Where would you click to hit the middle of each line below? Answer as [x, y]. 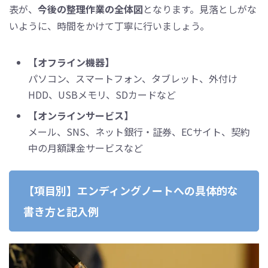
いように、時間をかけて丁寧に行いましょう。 [109, 25]
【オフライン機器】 [71, 62]
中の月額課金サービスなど [86, 147]
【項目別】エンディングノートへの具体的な [131, 190]
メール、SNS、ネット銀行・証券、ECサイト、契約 [139, 131]
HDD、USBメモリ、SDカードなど [102, 94]
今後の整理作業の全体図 [90, 9]
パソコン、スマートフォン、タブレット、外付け [133, 78]
